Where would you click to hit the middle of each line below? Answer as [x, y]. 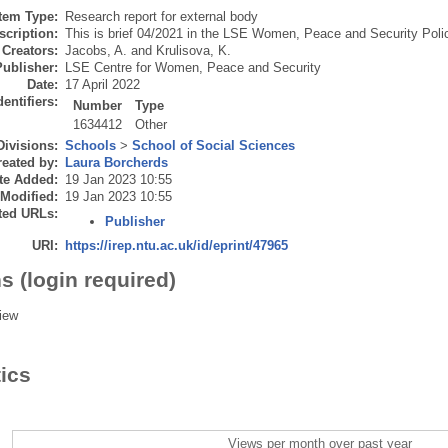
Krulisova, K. [193, 51]
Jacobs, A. [95, 51]
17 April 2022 [102, 85]
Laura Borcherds [116, 163]
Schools [90, 146]
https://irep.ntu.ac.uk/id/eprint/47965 [176, 246]
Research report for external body [161, 17]
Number [98, 106]
